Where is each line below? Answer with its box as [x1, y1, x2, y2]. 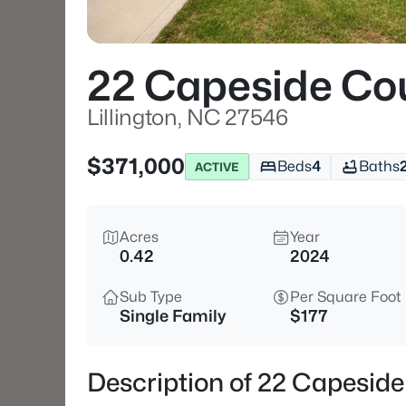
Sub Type [120, 288, 182, 305]
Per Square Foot [290, 288, 401, 305]
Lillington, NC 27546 [87, 104, 288, 130]
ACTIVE [195, 159, 239, 174]
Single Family [120, 306, 226, 325]
